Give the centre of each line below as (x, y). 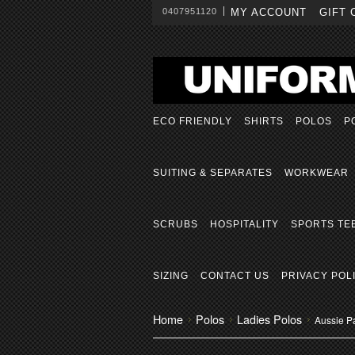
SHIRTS (264, 121)
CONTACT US (235, 276)
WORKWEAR (317, 173)
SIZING (171, 276)
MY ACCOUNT (269, 12)
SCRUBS (176, 224)
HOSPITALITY (244, 224)
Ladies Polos (269, 319)
